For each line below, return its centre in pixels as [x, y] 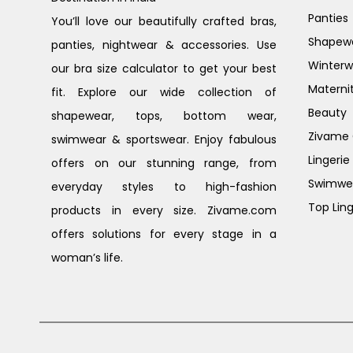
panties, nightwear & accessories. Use [164, 45]
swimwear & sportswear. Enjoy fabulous [164, 139]
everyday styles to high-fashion [164, 186]
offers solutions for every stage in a [164, 234]
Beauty [327, 112]
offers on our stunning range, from [164, 163]
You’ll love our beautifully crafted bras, [164, 21]
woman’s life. [87, 257]
